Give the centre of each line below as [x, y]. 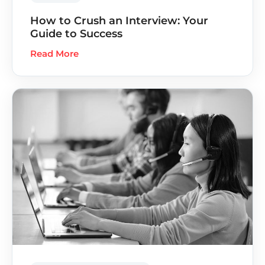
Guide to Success [76, 33]
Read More [54, 53]
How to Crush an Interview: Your [119, 20]
